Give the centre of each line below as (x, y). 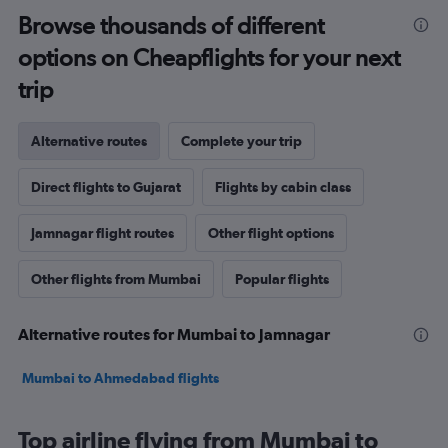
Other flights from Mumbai (116, 279)
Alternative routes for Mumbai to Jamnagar (174, 334)
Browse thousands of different (171, 25)
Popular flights (282, 279)
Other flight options (271, 233)
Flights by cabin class (283, 187)
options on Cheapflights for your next (209, 57)
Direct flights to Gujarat (106, 187)
